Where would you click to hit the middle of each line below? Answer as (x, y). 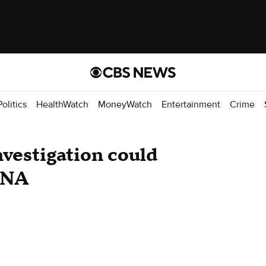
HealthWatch (62, 104)
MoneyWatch (125, 104)
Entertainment (191, 104)
